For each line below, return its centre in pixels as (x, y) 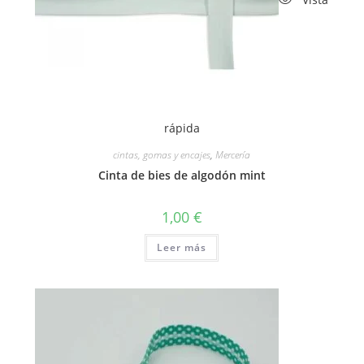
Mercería (233, 155)
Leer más (182, 248)
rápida (182, 128)
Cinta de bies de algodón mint (182, 175)
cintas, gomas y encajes (162, 155)
